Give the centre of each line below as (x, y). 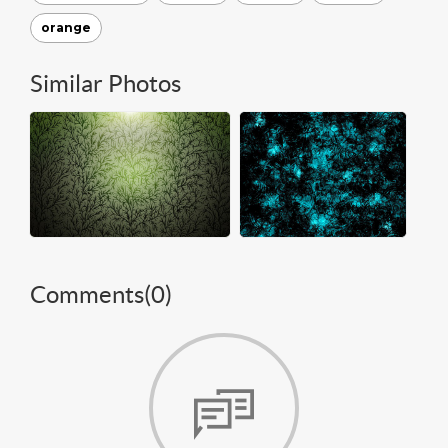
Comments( (90, 294)
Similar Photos (105, 83)
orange (66, 27)
